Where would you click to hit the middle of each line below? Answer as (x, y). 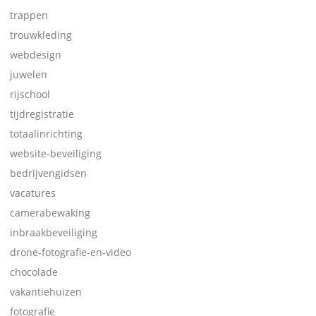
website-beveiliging (56, 153)
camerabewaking (50, 213)
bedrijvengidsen (48, 173)
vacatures (33, 193)
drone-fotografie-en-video (71, 252)
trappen (29, 15)
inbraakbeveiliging (54, 232)
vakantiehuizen (46, 292)
